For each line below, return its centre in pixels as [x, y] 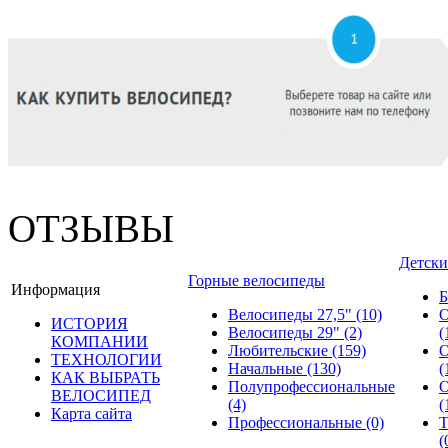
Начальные [267, 368]
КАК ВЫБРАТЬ [105, 377]
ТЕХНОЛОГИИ [106, 359]
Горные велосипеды [256, 280]
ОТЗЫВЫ [91, 228]
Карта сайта [91, 413]
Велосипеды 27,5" [292, 314]
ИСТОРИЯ [89, 323]
